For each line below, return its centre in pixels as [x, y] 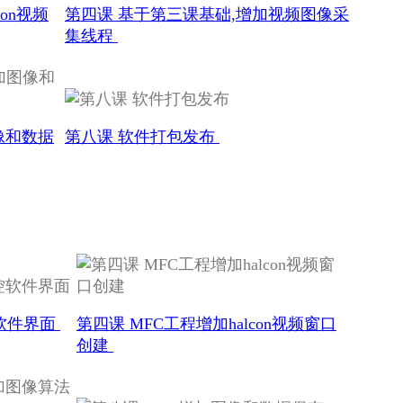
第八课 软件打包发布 [142, 136]
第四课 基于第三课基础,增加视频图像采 [207, 14]
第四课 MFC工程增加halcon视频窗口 [206, 323]
